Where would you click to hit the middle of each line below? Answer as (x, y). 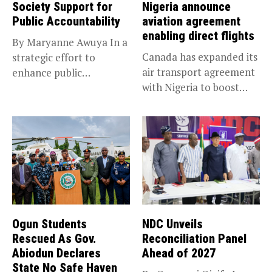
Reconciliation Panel (194, 238)
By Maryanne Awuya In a (70, 42)
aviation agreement (191, 22)
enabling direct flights (198, 36)
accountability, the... (59, 88)
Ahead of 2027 (179, 253)
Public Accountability (66, 22)
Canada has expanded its (200, 57)
